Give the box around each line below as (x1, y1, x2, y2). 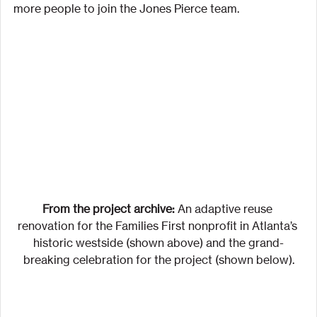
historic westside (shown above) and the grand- (33, 236, 284, 250)
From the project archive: (42, 202, 175, 217)
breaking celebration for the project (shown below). (23, 253, 294, 267)
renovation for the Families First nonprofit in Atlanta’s (17, 219, 300, 234)
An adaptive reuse (174, 202, 275, 217)
